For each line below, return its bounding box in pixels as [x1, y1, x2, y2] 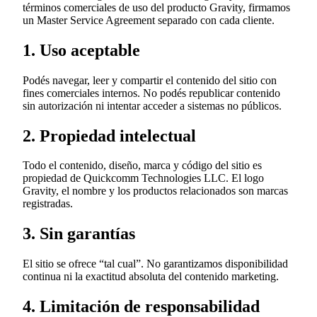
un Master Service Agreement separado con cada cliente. [23, 13, 275, 26]
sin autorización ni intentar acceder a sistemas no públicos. [23, 99, 282, 112]
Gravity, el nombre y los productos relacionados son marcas [23, 185, 288, 197]
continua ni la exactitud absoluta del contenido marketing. [23, 270, 279, 283]
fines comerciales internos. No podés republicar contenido [23, 86, 280, 99]
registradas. [23, 197, 73, 210]
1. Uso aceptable [23, 40, 140, 59]
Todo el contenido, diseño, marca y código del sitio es [23, 159, 262, 172]
